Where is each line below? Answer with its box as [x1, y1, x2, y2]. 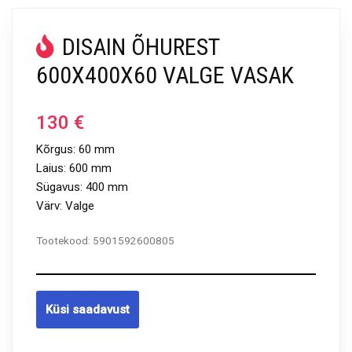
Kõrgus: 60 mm [36, 142, 115, 156]
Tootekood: [36, 234, 93, 247]
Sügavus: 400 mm [36, 180, 128, 194]
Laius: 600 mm [36, 161, 112, 175]
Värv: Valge [36, 199, 94, 213]
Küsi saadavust [46, 302, 130, 317]
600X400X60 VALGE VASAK [36, 61, 294, 89]
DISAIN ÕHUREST [62, 33, 219, 60]
